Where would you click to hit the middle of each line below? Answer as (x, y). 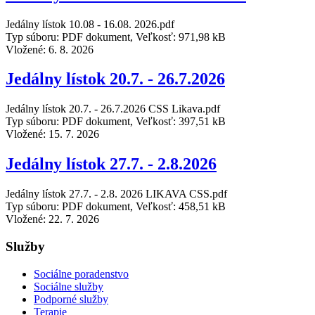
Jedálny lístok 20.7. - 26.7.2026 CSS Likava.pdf (113, 109)
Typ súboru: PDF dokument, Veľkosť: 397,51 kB (116, 122)
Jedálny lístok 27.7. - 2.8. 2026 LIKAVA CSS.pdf (116, 194)
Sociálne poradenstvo (81, 274)
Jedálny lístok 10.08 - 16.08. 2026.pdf (90, 24)
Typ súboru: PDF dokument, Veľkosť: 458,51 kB (116, 207)
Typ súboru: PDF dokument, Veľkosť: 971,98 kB (116, 37)
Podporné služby (71, 299)
